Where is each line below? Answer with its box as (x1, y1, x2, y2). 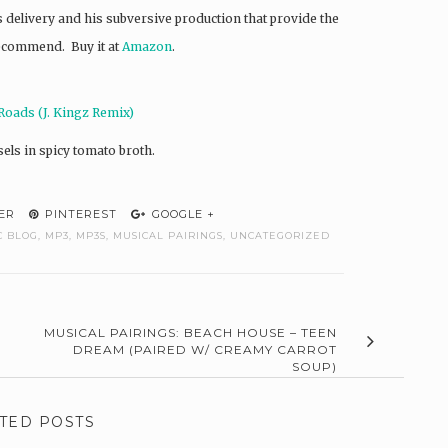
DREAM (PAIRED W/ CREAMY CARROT (72, 342, 337, 358)
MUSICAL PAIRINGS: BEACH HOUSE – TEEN (43, 325, 337, 341)
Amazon (122, 38, 172, 54)
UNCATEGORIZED (230, 230, 330, 242)
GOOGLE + (148, 207, 215, 222)
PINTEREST (41, 207, 117, 222)
